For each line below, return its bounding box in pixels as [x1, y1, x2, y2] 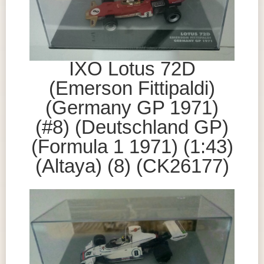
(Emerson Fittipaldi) [49, 77, 215, 100]
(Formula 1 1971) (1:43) [31, 136, 233, 158]
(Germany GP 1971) [45, 97, 219, 119]
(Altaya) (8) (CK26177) [35, 155, 229, 177]
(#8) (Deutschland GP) [35, 116, 229, 138]
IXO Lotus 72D [68, 58, 196, 80]
